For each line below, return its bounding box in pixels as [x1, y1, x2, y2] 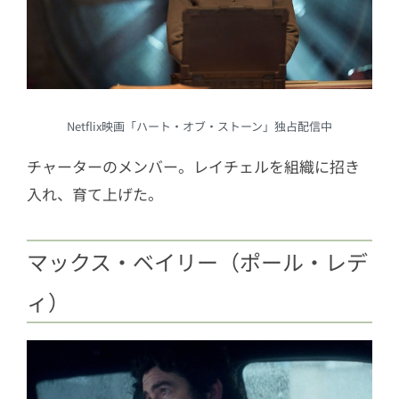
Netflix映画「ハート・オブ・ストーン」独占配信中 [67, 118, 332, 135]
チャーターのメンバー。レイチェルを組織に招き [27, 155, 360, 178]
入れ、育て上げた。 [27, 183, 163, 206]
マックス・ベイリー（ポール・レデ [27, 246, 368, 278]
